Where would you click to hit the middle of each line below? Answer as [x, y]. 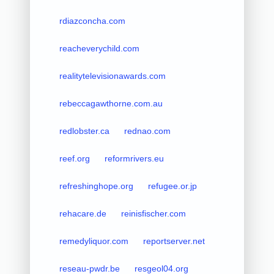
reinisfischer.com [153, 213]
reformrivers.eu [134, 158]
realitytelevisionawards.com [112, 76]
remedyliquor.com [94, 241]
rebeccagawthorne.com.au [111, 103]
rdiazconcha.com [92, 20]
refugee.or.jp [172, 186]
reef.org [74, 158]
